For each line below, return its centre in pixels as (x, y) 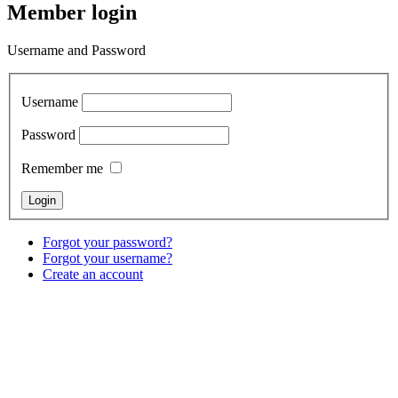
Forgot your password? (107, 243)
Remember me (62, 169)
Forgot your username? (107, 259)
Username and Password (76, 50)
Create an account (93, 275)
